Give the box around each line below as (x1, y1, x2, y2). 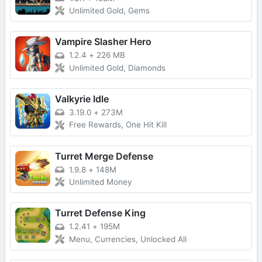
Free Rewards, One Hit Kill (69, 120, 167, 130)
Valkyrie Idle (55, 92, 109, 105)
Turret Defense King (55, 207, 146, 219)
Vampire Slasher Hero (55, 36, 151, 48)
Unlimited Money (69, 177, 132, 187)
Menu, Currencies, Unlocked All (69, 234, 187, 244)
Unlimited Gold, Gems (69, 6, 150, 16)
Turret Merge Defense (55, 150, 153, 162)
